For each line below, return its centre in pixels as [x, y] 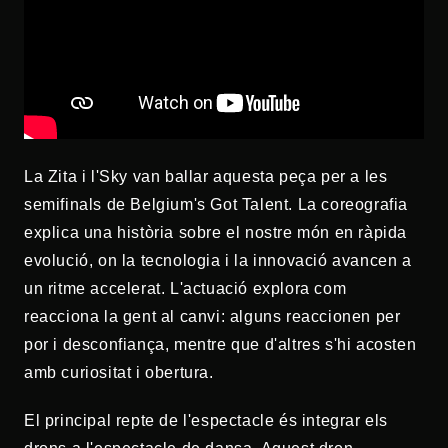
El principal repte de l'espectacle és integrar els [206, 420]
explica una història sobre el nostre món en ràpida [216, 232]
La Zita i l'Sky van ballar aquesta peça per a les [206, 176]
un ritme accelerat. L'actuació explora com [185, 288]
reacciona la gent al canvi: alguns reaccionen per [212, 316]
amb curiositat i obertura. [119, 372]
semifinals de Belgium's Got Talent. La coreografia [216, 204]
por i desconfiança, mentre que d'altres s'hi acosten [220, 344]
